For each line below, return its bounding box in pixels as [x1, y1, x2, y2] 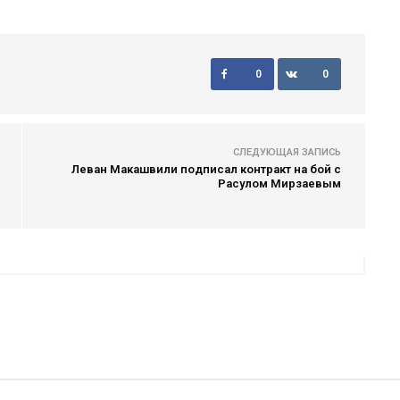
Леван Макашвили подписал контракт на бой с [71, 162, 341, 176]
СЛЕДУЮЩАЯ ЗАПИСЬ [233, 146, 341, 158]
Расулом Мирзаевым [218, 177, 341, 190]
